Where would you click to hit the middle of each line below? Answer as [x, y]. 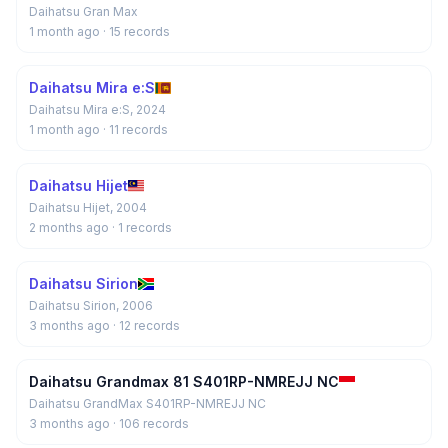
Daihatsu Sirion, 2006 [91, 305]
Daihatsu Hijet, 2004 [88, 207]
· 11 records [135, 129]
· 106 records [151, 423]
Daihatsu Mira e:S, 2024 [97, 109]
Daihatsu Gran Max [83, 11]
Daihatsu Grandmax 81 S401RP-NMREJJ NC [184, 381]
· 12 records [146, 325]
